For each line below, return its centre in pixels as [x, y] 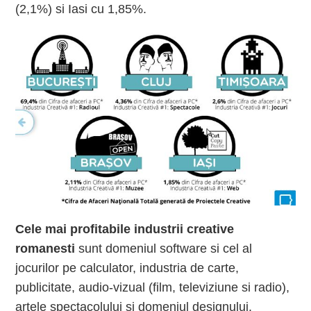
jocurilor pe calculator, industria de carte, [127, 268]
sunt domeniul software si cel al [164, 249]
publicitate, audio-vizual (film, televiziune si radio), [153, 288]
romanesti [45, 249]
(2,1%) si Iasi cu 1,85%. [81, 9]
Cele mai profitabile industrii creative [125, 229]
